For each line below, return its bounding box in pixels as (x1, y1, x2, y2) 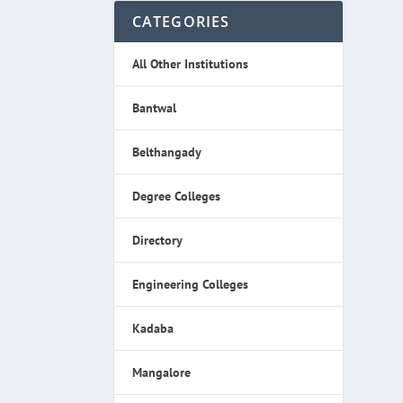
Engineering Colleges (131, 275, 248, 292)
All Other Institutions (131, 55, 248, 72)
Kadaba (131, 319, 174, 336)
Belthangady (131, 143, 201, 160)
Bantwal (131, 99, 176, 116)
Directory (131, 231, 183, 248)
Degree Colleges (131, 187, 220, 204)
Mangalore (131, 363, 191, 381)
